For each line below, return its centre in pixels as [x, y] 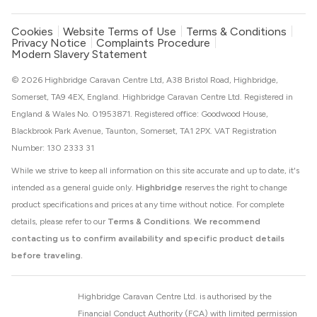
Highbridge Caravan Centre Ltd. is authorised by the [175, 296]
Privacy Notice [49, 43]
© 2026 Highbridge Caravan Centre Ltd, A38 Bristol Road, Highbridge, [145, 80]
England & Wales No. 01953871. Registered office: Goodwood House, [140, 114]
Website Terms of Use [120, 31]
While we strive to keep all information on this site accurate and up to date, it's [155, 171]
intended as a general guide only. [74, 188]
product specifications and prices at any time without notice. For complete [148, 204]
